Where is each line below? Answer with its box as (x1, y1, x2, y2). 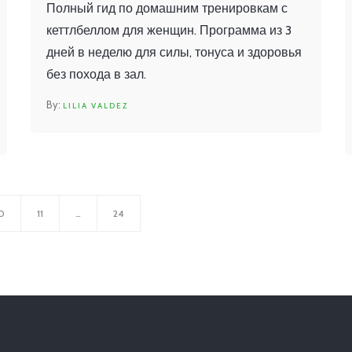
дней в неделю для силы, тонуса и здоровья (46, 44, 302, 60)
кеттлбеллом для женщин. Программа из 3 (46, 22, 291, 38)
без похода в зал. (46, 66, 146, 82)
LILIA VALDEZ (63, 100, 128, 111)
